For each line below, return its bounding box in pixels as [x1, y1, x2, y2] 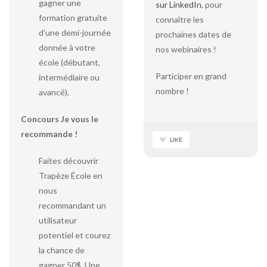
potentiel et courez [39, 230, 110, 240]
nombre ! [155, 86, 189, 96]
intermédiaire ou [39, 72, 100, 82]
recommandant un [39, 200, 106, 210]
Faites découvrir [39, 156, 98, 166]
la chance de [39, 245, 85, 255]
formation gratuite [39, 13, 107, 23]
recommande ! [21, 129, 77, 139]
